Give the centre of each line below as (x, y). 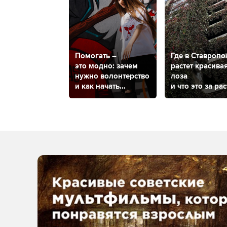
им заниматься (102, 97)
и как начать (97, 86)
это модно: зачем (106, 66)
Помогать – (96, 56)
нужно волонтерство (112, 76)
